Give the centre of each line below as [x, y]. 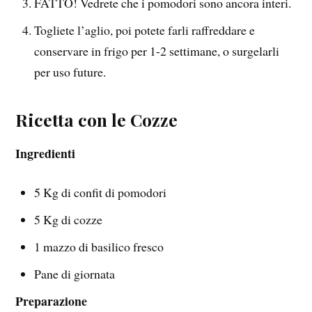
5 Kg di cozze [69, 220]
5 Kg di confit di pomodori [101, 193]
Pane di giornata [75, 274]
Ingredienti [46, 153]
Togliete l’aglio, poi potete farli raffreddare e [145, 30]
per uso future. [70, 71]
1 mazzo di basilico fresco [99, 247]
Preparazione [52, 301]
